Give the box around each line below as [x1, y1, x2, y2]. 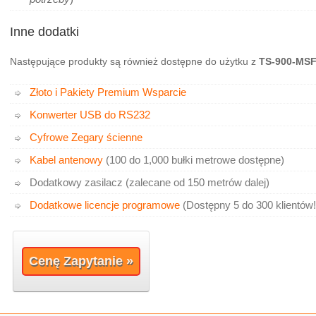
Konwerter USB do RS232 [30, 109, 150, 121]
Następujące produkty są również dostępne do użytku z [10, 56, 259, 68]
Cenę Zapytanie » [29, 254, 134, 269]
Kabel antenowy [30, 154, 103, 166]
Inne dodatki [10, 25, 79, 39]
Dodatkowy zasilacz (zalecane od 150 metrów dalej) [30, 176, 269, 189]
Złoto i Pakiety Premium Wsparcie [30, 86, 186, 99]
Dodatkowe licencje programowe [30, 199, 180, 212]
